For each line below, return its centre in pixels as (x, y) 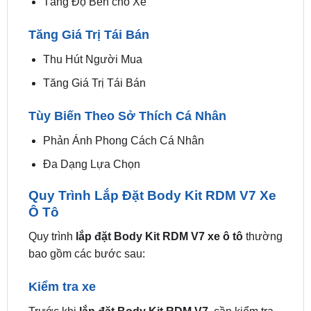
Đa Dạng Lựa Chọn (91, 165)
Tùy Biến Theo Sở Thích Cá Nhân (127, 116)
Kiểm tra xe (62, 286)
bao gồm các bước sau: (86, 253)
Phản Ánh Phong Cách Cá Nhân (123, 140)
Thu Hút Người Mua (92, 59)
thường (262, 236)
